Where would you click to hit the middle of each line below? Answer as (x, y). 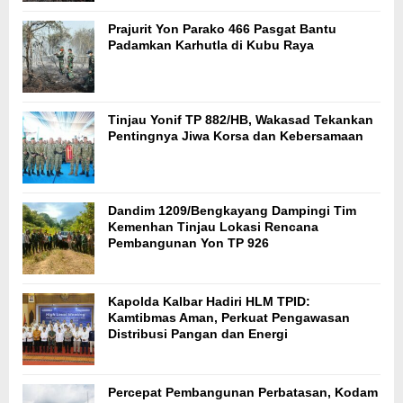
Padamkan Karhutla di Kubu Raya (211, 45)
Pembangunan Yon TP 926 (188, 243)
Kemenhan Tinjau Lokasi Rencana (213, 227)
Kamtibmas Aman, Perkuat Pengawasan (229, 318)
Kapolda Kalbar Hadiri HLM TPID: (209, 302)
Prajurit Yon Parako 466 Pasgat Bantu (222, 29)
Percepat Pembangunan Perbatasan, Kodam (243, 393)
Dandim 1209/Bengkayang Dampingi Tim (232, 211)
